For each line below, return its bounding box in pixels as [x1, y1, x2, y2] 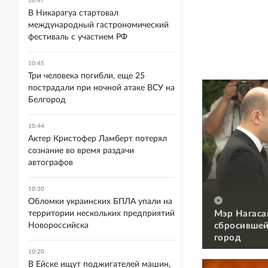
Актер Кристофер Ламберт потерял [28, 135, 167, 143]
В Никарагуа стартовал [28, 9, 118, 17]
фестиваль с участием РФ [28, 33, 127, 41]
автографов [28, 159, 73, 167]
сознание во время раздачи [28, 147, 134, 155]
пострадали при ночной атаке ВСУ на [28, 84, 175, 92]
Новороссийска [28, 221, 89, 230]
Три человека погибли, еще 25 [28, 72, 145, 80]
